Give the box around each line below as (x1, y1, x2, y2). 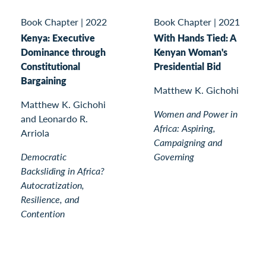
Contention (21, 206, 65, 220)
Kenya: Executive (21, 30, 95, 45)
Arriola (21, 125, 49, 140)
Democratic (21, 149, 66, 163)
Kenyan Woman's (154, 45, 227, 59)
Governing (154, 149, 194, 163)
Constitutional (21, 59, 80, 73)
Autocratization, (21, 178, 84, 192)
